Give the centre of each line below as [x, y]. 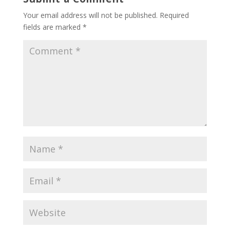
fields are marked [53, 27]
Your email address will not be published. [90, 15]
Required [174, 15]
